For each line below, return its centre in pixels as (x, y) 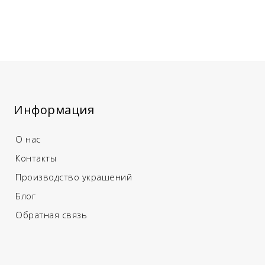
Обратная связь (51, 214)
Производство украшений (74, 177)
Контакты (36, 158)
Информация (54, 109)
